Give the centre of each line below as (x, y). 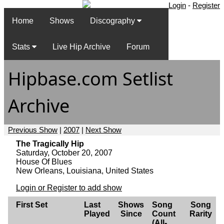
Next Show (103, 129)
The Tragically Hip (50, 143)
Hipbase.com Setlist (90, 78)
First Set (32, 204)
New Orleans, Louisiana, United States (85, 170)
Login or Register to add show (69, 187)
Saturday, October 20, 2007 (64, 152)
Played (97, 213)
